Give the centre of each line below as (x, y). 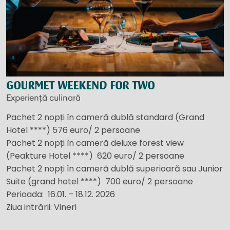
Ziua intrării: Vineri (41, 207)
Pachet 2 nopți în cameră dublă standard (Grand (105, 117)
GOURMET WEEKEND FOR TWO (80, 85)
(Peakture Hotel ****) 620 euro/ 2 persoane (95, 156)
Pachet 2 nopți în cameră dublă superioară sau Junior (114, 168)
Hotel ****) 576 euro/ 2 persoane (73, 130)
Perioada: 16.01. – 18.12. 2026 (61, 194)
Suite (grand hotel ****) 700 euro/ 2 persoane (100, 181)
